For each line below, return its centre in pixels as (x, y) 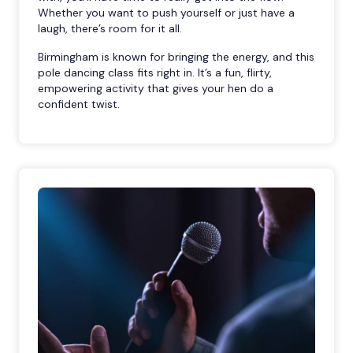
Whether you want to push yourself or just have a (166, 12)
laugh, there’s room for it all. (110, 28)
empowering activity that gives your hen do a (156, 88)
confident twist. (79, 104)
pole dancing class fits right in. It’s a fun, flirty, (155, 72)
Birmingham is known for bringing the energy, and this (176, 56)
